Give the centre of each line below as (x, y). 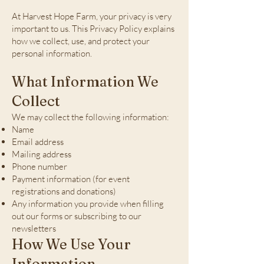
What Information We (85, 82)
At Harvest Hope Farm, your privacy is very (92, 16)
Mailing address (42, 154)
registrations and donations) (64, 191)
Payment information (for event (71, 179)
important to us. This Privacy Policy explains (93, 29)
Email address (38, 142)
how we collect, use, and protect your (81, 41)
